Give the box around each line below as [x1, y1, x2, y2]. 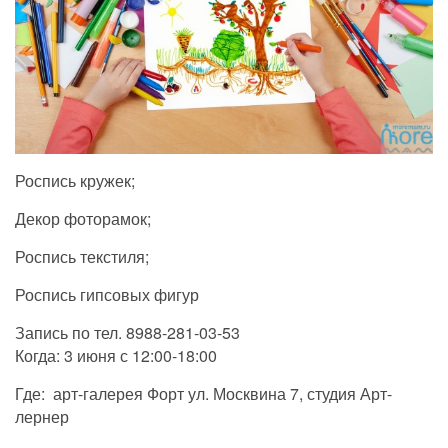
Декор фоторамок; [15, 206, 151, 230]
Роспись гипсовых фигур [15, 282, 199, 306]
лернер [15, 404, 69, 428]
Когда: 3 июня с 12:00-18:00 [15, 343, 217, 367]
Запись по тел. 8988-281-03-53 [15, 320, 240, 344]
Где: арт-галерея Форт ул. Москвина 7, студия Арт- [15, 381, 392, 405]
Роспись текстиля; [15, 244, 149, 268]
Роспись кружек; [15, 168, 135, 192]
